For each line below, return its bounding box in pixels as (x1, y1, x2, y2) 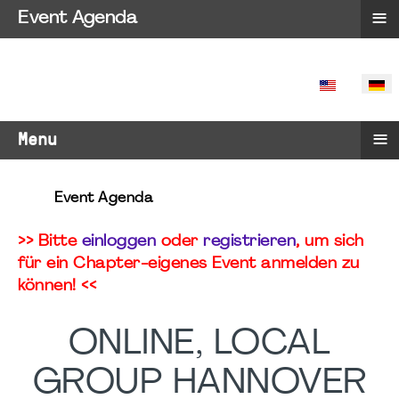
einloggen (81, 234, 156, 249)
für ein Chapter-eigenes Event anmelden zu (18, 256, 360, 272)
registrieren (203, 234, 296, 249)
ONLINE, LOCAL (68, 327, 331, 362)
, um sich (296, 234, 364, 249)
